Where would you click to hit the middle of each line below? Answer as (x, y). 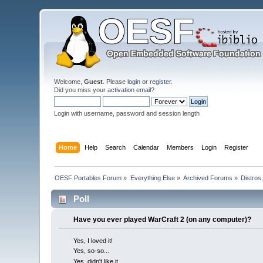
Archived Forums (208, 178)
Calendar (146, 147)
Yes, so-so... (91, 251)
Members (180, 147)
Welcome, (69, 82)
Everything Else (152, 178)
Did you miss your (81, 90)
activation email (129, 90)
